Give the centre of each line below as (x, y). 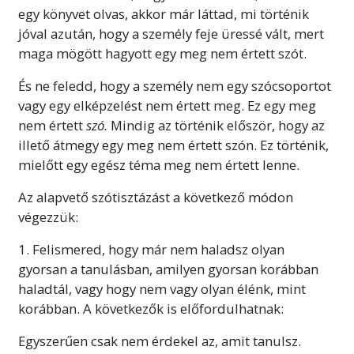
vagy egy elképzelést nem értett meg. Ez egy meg (167, 105)
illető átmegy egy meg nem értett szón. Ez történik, (173, 145)
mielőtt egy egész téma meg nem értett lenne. (159, 164)
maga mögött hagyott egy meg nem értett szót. (162, 53)
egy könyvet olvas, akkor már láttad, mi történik (164, 13)
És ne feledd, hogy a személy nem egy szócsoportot (175, 85)
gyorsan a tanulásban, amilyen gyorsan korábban (168, 269)
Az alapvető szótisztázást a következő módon (156, 197)
